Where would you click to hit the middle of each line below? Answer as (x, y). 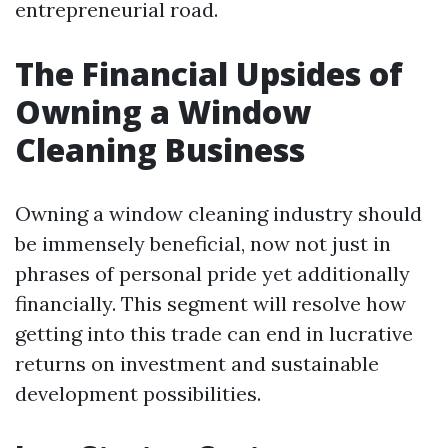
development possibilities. (138, 393)
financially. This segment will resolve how (210, 303)
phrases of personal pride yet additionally (212, 273)
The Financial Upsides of (209, 73)
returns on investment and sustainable (197, 363)
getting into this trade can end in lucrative (214, 333)
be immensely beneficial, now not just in (203, 243)
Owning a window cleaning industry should (218, 213)
